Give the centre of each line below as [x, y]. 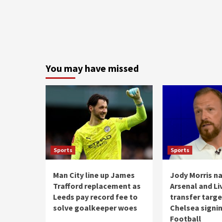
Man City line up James [94, 175]
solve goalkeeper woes [95, 208]
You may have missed [92, 68]
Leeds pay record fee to [95, 197]
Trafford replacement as [97, 186]
